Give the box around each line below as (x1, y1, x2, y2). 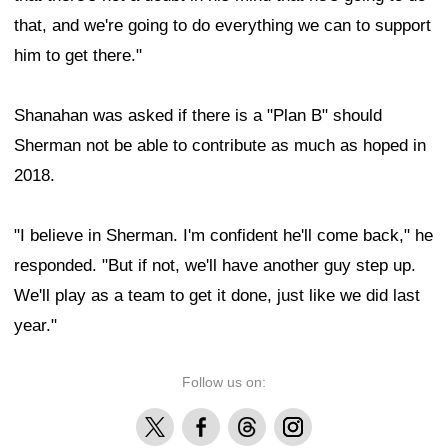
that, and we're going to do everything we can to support (14, 16, 431, 36)
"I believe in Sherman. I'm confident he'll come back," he (14, 226, 433, 246)
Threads (228, 411, 281, 428)
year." (14, 316, 57, 336)
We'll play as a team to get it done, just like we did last (14, 286, 420, 306)
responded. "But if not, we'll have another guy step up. (14, 256, 416, 276)
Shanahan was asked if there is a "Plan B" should (14, 106, 382, 126)
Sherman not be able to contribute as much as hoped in (14, 136, 426, 156)
